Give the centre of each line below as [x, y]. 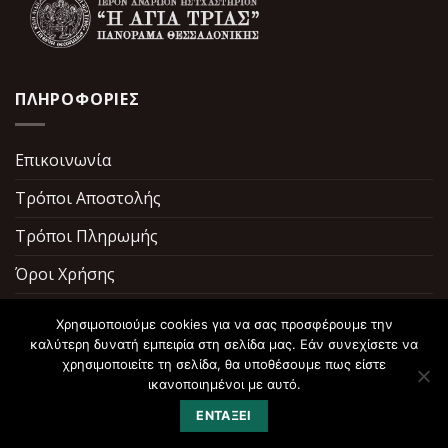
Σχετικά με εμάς [75, 311]
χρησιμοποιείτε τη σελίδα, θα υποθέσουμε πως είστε [224, 364]
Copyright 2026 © [142, 425]
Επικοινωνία [63, 159]
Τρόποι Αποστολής [88, 197]
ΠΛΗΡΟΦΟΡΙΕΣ [77, 99]
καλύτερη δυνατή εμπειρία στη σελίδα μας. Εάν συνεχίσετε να [224, 344]
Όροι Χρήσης [65, 273]
